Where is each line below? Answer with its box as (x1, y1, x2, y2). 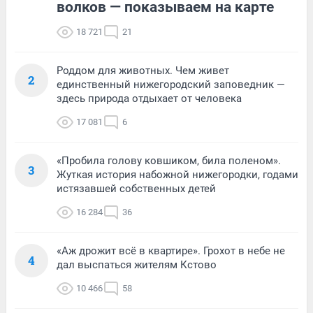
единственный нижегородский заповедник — (57, 78, 285, 91)
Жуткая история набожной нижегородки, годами (57, 168, 298, 181)
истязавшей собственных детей (57, 182, 216, 195)
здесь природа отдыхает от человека (57, 92, 242, 105)
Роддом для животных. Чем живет (57, 64, 229, 77)
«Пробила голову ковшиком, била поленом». (57, 154, 281, 167)
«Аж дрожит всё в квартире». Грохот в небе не (57, 244, 285, 257)
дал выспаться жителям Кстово (57, 258, 217, 271)
